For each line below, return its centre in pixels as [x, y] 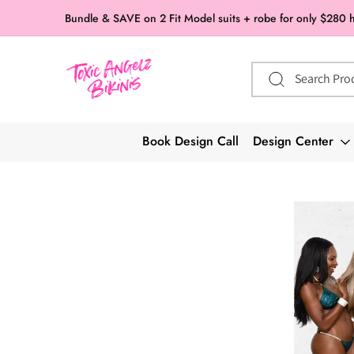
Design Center [293, 141]
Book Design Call [190, 141]
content [45, 23]
